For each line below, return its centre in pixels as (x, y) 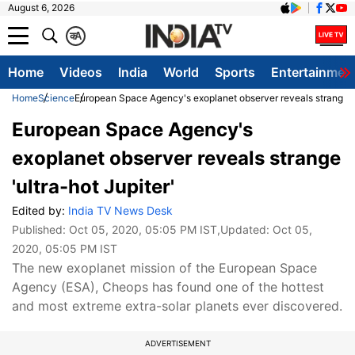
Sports (235, 72)
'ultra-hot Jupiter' (93, 187)
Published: (40, 229)
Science (56, 98)
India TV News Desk (120, 210)
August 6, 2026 (41, 8)
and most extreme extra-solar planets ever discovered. (177, 306)
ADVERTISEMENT (177, 343)
